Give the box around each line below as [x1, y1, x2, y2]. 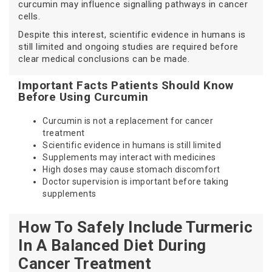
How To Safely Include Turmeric [18, 218, 253, 237]
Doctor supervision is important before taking [42, 177, 229, 187]
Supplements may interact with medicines [42, 152, 216, 163]
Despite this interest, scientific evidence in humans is [18, 29, 246, 41]
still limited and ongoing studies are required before [18, 41, 239, 53]
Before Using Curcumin [18, 90, 149, 104]
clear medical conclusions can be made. [18, 53, 189, 65]
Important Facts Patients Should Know [18, 78, 233, 93]
